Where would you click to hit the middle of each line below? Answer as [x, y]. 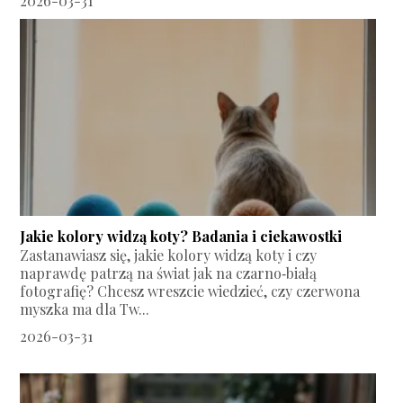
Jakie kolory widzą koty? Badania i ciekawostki [181, 237]
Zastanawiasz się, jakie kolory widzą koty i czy [169, 255]
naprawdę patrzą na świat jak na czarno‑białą [169, 273]
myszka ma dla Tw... [85, 309]
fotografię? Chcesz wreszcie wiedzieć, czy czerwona [190, 291]
